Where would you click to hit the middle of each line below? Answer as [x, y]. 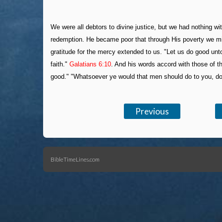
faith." [60, 64]
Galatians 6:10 [90, 64]
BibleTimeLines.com [75, 159]
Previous [152, 111]
